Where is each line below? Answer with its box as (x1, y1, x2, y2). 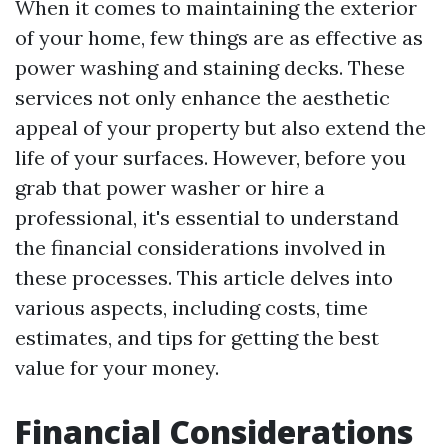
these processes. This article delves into (15, 265, 393, 290)
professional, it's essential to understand (15, 205, 399, 230)
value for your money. (15, 355, 219, 380)
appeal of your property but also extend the (15, 115, 426, 140)
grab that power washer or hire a (15, 175, 325, 200)
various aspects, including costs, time (15, 295, 368, 320)
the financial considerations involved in (15, 235, 386, 260)
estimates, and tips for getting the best (15, 325, 379, 350)
